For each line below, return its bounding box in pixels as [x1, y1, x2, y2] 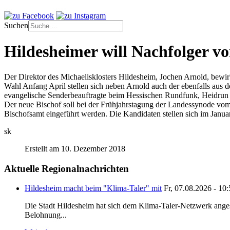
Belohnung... [25, 210, 67, 220]
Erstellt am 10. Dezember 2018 [25, 144, 125, 153]
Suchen [4, 21, 28, 30]
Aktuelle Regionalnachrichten [4, 163, 129, 174]
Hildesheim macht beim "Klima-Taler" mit [25, 184, 162, 193]
